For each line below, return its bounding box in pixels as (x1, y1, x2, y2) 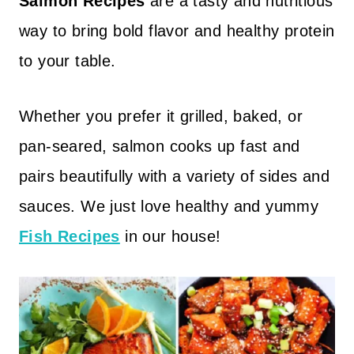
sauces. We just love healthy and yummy (19, 198, 319, 215)
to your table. (19, 52, 116, 70)
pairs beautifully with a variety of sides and (19, 168, 330, 185)
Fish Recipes (19, 228, 120, 245)
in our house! (119, 228, 221, 245)
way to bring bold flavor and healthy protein (19, 22, 335, 40)
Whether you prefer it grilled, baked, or (19, 107, 303, 125)
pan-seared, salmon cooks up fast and (19, 137, 300, 155)
